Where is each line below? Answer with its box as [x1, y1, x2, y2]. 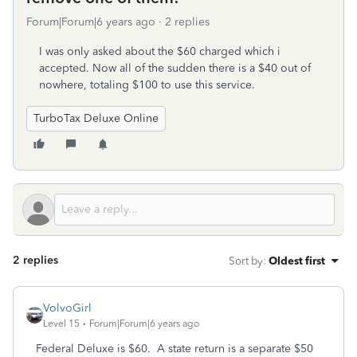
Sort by [229, 254, 263, 267]
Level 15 [43, 318, 80, 329]
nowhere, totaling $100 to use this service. [39, 78, 255, 92]
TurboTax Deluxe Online [33, 112, 159, 125]
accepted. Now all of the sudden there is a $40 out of [39, 61, 311, 75]
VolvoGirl [43, 301, 92, 315]
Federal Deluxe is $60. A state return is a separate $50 [36, 342, 313, 355]
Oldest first [269, 254, 325, 267]
